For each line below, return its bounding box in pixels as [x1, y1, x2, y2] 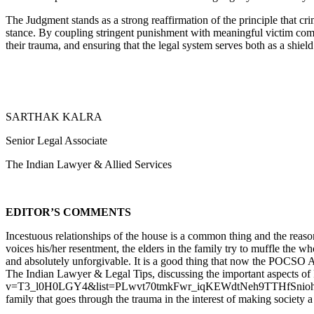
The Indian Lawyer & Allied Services [6, 158, 172, 171]
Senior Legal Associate [6, 135, 107, 147]
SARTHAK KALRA [6, 111, 102, 123]
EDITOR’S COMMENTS [6, 206, 131, 219]
